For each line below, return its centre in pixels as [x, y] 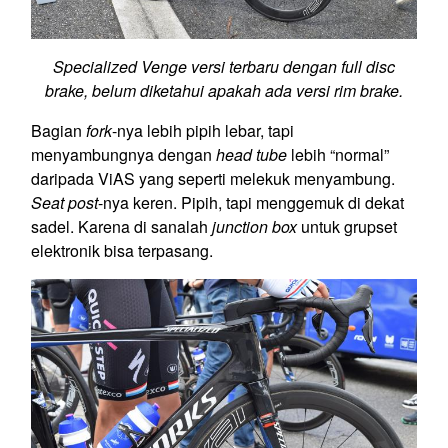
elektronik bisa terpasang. [122, 251]
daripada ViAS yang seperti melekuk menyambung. [213, 179]
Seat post [64, 203]
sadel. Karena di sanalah [121, 227]
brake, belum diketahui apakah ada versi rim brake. [224, 91]
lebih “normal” [338, 155]
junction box [254, 227]
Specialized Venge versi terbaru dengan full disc [224, 67]
